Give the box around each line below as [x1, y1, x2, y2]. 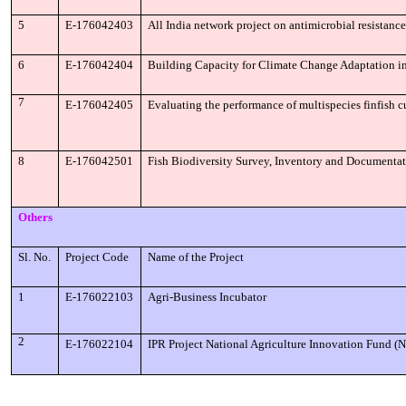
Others [18, 210, 53, 224]
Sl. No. [18, 250, 52, 264]
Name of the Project [148, 250, 245, 264]
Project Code [65, 250, 130, 264]
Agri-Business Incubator [148, 290, 267, 304]
